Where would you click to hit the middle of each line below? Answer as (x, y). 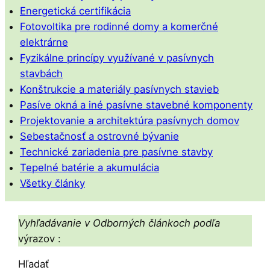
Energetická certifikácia (75, 11)
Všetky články (52, 184)
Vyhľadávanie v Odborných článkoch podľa (119, 223)
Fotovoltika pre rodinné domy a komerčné (119, 27)
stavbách (41, 74)
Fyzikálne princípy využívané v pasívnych (117, 58)
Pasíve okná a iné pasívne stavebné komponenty (136, 105)
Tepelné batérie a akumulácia (89, 168)
